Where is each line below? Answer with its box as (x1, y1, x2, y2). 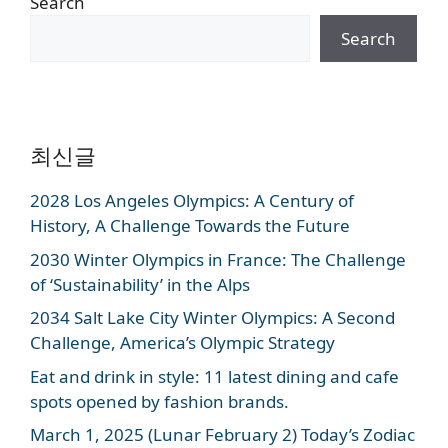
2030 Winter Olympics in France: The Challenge (30, 247, 406, 271)
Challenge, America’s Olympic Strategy (30, 331, 335, 355)
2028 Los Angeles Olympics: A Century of (30, 189, 354, 213)
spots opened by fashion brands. (30, 389, 289, 413)
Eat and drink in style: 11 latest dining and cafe (30, 364, 399, 388)
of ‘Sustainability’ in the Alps (30, 272, 250, 296)
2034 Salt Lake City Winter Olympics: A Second (30, 306, 395, 330)
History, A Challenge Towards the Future (30, 214, 350, 238)
